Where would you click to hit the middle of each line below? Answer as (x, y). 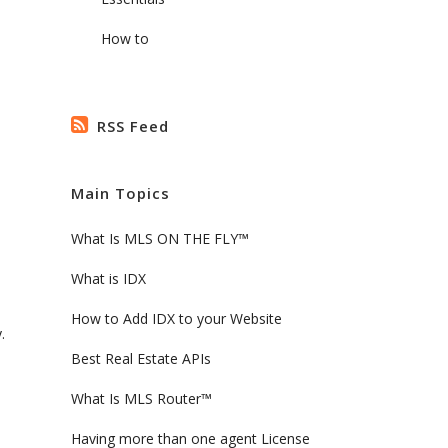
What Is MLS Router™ (141, 399)
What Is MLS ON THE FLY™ (160, 239)
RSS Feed (133, 126)
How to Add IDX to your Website (176, 319)
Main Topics (120, 193)
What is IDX (108, 279)
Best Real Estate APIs (141, 359)
